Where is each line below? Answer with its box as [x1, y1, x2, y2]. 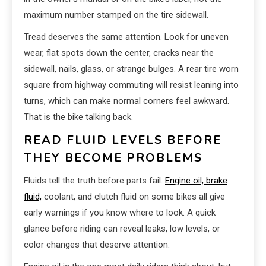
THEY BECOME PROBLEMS [24, 150, 202, 166]
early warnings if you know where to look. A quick [24, 207, 216, 218]
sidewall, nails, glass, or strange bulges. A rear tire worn [24, 64, 239, 75]
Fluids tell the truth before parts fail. [24, 175, 165, 186]
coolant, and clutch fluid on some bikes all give [42, 191, 225, 202]
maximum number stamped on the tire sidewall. [24, 9, 208, 21]
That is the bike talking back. [24, 112, 133, 123]
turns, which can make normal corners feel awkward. [24, 96, 229, 107]
